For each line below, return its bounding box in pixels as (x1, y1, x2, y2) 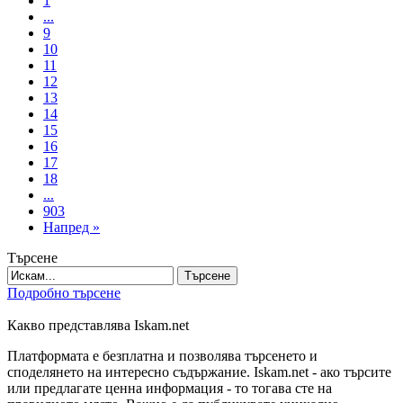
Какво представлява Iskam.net (7, 317, 189, 333)
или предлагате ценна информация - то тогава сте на (7, 380, 332, 396)
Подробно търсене (7, 284, 121, 300)
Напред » (43, 219, 100, 235)
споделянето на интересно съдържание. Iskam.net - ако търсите (7, 363, 391, 380)
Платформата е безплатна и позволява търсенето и (7, 347, 318, 363)
